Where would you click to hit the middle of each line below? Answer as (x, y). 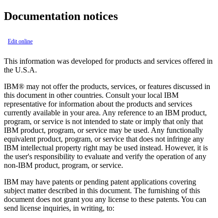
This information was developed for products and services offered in (108, 61)
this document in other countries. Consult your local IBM (91, 95)
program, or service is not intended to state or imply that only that (103, 121)
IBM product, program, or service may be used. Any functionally (103, 130)
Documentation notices (61, 16)
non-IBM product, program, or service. (64, 165)
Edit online (20, 41)
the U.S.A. (20, 70)
